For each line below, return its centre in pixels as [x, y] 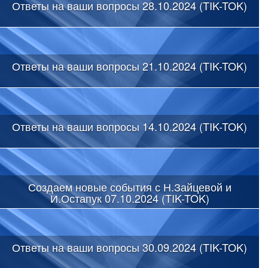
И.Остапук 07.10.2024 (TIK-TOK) [130, 198]
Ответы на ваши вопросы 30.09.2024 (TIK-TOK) [130, 247]
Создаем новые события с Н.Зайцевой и [130, 186]
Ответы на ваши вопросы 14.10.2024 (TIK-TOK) [130, 126]
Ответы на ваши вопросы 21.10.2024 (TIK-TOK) [130, 66]
